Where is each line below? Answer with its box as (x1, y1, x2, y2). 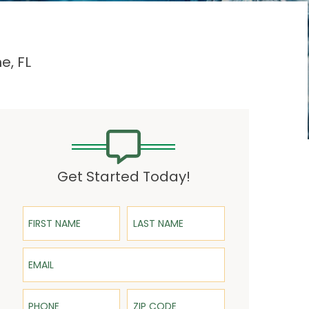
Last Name (126, 203, 180, 217)
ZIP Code (126, 286, 171, 300)
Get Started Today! (57, 167, 190, 186)
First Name (21, 203, 75, 217)
